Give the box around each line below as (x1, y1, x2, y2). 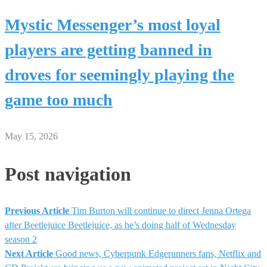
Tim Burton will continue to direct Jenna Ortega (72, 206, 251, 216)
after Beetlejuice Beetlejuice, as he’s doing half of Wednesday (5, 220, 236, 231)
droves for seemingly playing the (5, 66, 234, 85)
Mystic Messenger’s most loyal (5, 15, 221, 35)
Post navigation (5, 163, 131, 185)
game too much (5, 91, 113, 110)
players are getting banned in (5, 41, 212, 60)
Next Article (5, 249, 53, 259)
